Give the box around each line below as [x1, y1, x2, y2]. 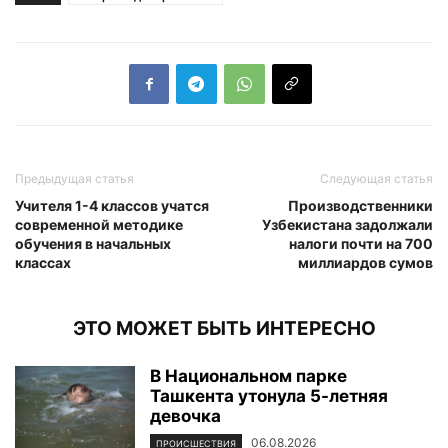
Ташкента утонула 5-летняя [150, 385, 388, 406]
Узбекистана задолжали [262, 215, 433, 233]
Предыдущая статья [15, 170, 134, 186]
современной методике [15, 215, 183, 233]
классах [15, 253, 71, 271]
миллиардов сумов [298, 253, 433, 271]
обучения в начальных [15, 234, 171, 252]
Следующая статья [320, 170, 433, 186]
